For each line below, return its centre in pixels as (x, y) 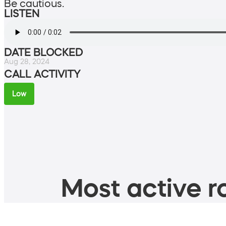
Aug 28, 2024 (27, 61)
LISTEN (22, 13)
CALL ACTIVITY (42, 74)
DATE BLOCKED (43, 52)
